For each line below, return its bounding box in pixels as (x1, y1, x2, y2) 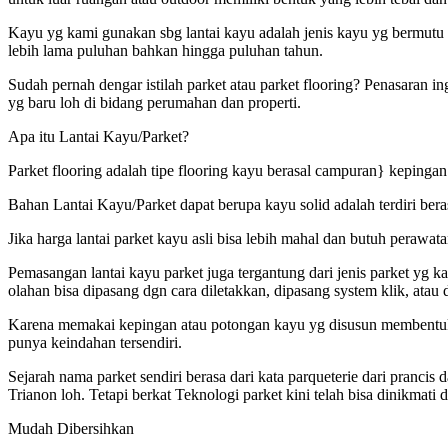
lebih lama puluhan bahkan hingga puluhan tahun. (8, 41, 323, 59)
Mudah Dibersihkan (8, 419, 134, 437)
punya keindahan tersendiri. (8, 333, 182, 351)
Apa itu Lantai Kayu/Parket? (8, 127, 189, 145)
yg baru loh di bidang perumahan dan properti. (8, 93, 301, 111)
